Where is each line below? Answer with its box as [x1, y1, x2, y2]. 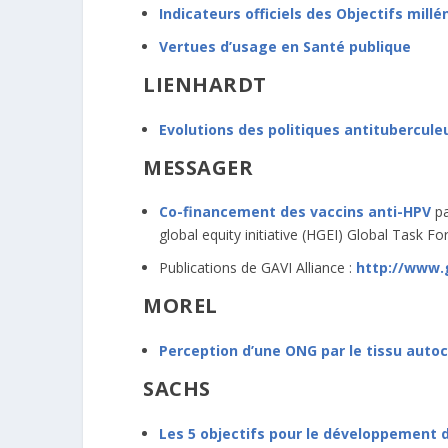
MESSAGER [143, 153, 253, 181]
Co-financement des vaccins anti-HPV [159, 202, 431, 222]
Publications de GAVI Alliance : [159, 258, 356, 278]
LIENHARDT [143, 70, 267, 98]
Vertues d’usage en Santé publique [159, 36, 411, 56]
